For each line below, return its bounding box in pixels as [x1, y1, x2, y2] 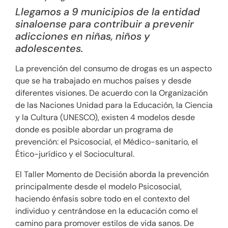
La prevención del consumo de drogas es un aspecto [15, 63, 212, 74]
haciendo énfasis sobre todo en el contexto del [15, 193, 190, 204]
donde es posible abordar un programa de [15, 124, 173, 135]
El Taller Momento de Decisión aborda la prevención [15, 168, 209, 180]
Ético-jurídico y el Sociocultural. [15, 148, 134, 159]
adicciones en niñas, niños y [15, 29, 150, 43]
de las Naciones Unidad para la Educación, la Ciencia [15, 99, 213, 110]
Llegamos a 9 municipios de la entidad [15, 5, 200, 18]
